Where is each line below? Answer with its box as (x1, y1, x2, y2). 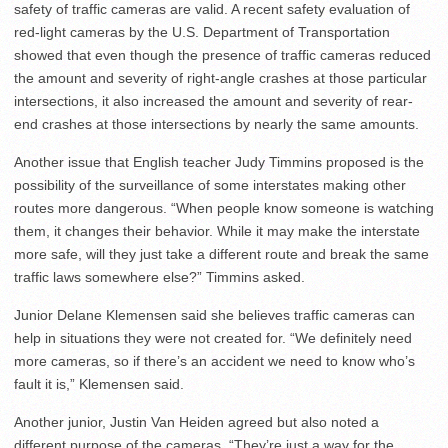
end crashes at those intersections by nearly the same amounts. (14, 116, 419, 132)
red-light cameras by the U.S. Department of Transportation (14, 24, 390, 40)
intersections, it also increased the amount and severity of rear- (14, 93, 413, 109)
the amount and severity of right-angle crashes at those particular (14, 70, 427, 86)
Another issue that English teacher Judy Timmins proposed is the (14, 154, 424, 170)
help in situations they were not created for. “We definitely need (14, 330, 412, 346)
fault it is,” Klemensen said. (14, 376, 184, 392)
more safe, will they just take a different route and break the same (14, 246, 429, 262)
